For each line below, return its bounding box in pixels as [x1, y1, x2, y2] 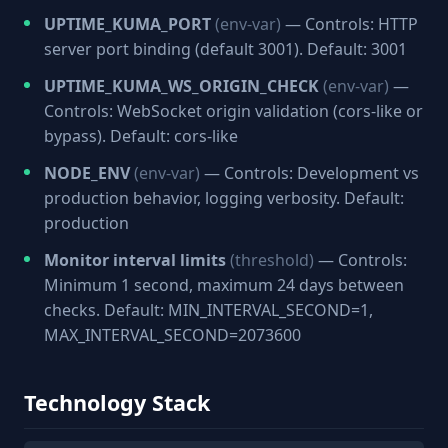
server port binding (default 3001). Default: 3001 [44, 38, 407, 60]
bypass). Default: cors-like [44, 125, 238, 147]
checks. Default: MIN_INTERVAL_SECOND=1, [44, 299, 373, 321]
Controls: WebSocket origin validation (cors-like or [44, 100, 423, 122]
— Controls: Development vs [200, 162, 419, 184]
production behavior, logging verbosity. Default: [44, 187, 404, 209]
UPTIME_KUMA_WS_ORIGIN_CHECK [44, 75, 319, 97]
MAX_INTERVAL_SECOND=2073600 [44, 324, 301, 346]
